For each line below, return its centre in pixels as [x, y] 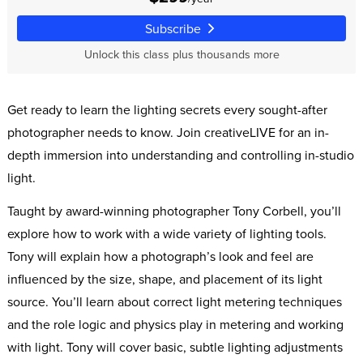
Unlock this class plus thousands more [181, 55]
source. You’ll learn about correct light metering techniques [174, 301]
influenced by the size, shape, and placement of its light [164, 278]
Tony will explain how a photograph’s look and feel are [160, 256]
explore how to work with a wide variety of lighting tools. [167, 233]
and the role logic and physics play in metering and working [175, 324]
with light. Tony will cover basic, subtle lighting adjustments [175, 346]
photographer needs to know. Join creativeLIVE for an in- [168, 132]
